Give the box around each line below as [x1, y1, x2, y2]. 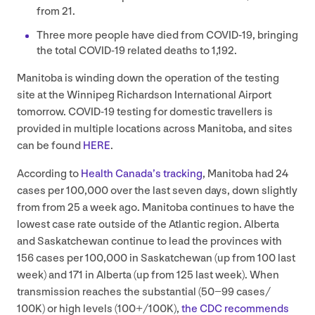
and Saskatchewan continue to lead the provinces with [17, 234, 282, 248]
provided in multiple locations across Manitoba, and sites [17, 122, 292, 136]
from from [17, 200, 67, 214]
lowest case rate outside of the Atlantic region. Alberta [17, 217, 279, 231]
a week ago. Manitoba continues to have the [80, 200, 295, 214]
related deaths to [125, 44, 212, 58]
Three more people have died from [37, 28, 206, 42]
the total [37, 44, 79, 58]
